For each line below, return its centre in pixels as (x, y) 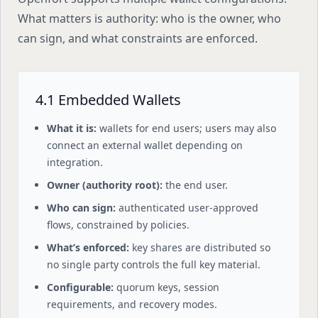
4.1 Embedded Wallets (108, 100)
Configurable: (80, 287)
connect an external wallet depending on (145, 145)
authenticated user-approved (187, 208)
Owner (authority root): (105, 185)
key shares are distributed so (200, 247)
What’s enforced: (88, 247)
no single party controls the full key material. (154, 264)
